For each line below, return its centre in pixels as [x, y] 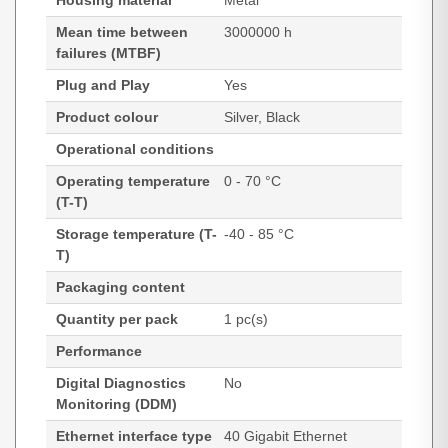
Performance [99, 351]
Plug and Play [103, 85]
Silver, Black [262, 117]
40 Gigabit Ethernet [285, 436]
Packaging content [120, 287]
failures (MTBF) [108, 53]
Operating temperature [133, 181]
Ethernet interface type [134, 436]
